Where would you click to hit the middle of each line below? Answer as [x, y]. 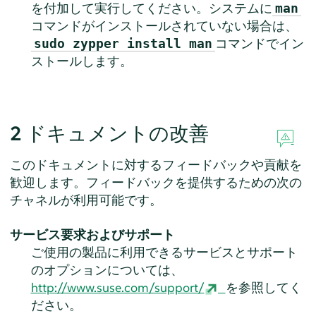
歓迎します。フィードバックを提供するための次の [156, 182]
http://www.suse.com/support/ [117, 287]
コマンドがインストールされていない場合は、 [164, 25]
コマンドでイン [259, 43]
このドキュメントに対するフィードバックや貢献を [156, 164]
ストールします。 [81, 61]
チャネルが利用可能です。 [86, 200]
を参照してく [263, 287]
